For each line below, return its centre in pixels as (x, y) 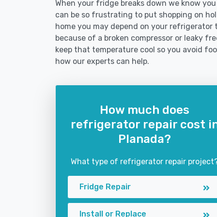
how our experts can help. (102, 61)
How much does (145, 110)
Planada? (145, 139)
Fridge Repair (105, 187)
